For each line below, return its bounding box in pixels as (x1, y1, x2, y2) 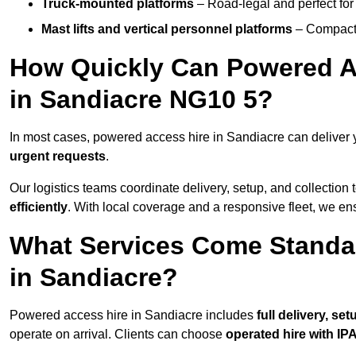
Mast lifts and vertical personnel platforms (41, 22, 292, 37)
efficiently (10, 200, 68, 215)
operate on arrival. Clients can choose (10, 327, 226, 342)
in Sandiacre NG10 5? (10, 85, 273, 114)
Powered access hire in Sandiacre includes (10, 308, 257, 323)
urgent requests (10, 149, 106, 164)
